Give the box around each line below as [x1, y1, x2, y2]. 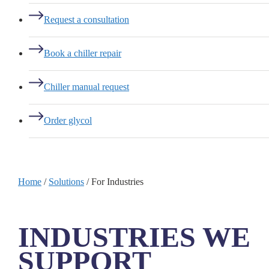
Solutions [49, 177, 84, 187]
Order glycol [44, 115, 92, 126]
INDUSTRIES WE [18, 221, 250, 253]
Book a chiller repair [44, 48, 121, 59]
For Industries [91, 177, 144, 187]
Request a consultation [44, 14, 129, 25]
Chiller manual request [44, 82, 129, 92]
